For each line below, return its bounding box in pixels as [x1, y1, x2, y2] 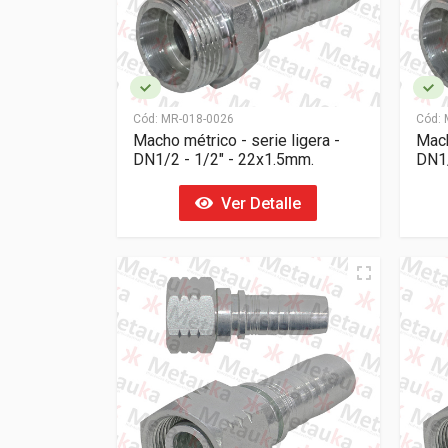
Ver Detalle [213, 193, 302, 213]
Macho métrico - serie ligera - [133, 131, 340, 150]
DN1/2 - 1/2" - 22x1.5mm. [133, 150, 314, 169]
